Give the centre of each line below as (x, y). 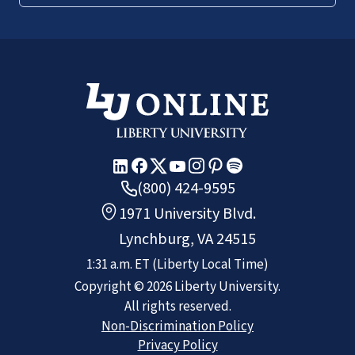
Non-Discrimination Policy (177, 326)
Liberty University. (226, 286)
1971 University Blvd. (187, 214)
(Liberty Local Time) (210, 264)
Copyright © (111, 286)
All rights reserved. (177, 306)
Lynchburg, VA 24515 (187, 239)
